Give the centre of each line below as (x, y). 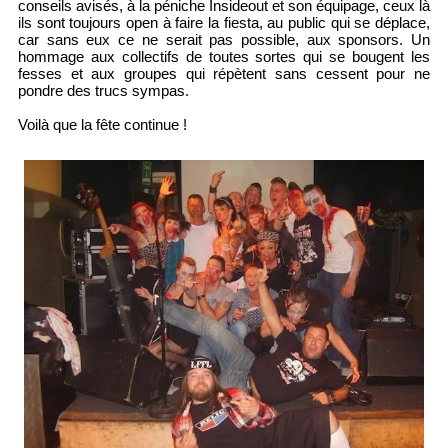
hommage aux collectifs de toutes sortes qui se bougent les (224, 57)
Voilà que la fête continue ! (102, 125)
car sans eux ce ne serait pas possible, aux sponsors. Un (224, 40)
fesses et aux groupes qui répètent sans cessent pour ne (224, 74)
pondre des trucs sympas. (103, 91)
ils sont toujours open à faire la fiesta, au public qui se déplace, (224, 23)
